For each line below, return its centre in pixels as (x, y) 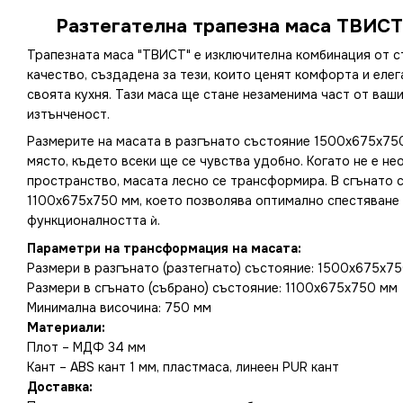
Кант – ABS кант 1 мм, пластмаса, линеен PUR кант (183, 367)
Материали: (66, 327)
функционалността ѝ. (94, 221)
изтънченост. (68, 114)
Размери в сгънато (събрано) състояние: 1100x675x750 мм (212, 287)
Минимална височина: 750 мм (119, 307)
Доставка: (60, 386)
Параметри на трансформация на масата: (164, 248)
